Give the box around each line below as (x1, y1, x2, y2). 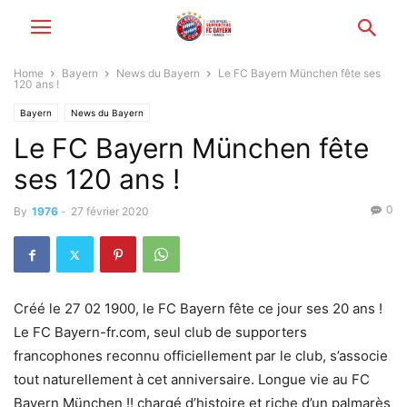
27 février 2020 (71, 204, 149, 218)
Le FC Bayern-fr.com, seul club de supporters (14, 323, 307, 341)
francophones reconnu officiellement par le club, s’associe (14, 347, 388, 364)
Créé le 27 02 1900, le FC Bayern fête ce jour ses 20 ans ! (14, 300, 382, 317)
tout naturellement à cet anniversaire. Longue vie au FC (14, 371, 370, 388)
